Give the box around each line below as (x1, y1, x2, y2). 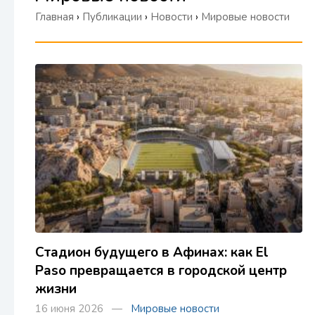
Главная (35, 10, 74, 24)
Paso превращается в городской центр (35, 262, 287, 280)
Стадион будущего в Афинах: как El (35, 243, 269, 262)
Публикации (82, 10, 142, 24)
